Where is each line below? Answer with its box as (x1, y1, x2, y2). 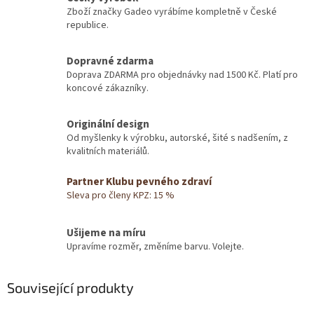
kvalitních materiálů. (67, 144, 149, 159)
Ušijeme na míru (67, 224, 146, 240)
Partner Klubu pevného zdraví (67, 174, 212, 190)
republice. (67, 18, 109, 33)
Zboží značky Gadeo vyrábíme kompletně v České (67, 5, 277, 20)
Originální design (67, 116, 149, 132)
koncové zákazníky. (67, 81, 149, 96)
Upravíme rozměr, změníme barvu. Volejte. (67, 239, 244, 254)
